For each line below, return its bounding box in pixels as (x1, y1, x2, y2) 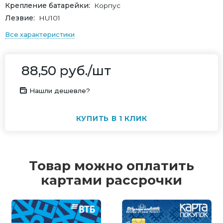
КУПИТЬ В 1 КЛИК (76, 114, 147, 123)
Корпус (94, 1, 120, 9)
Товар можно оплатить (29, 158, 194, 174)
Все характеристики (5, 31, 75, 38)
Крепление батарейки (5, 1, 89, 9)
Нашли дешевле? (29, 87, 90, 95)
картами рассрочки (41, 172, 182, 189)
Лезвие (5, 14, 33, 22)
